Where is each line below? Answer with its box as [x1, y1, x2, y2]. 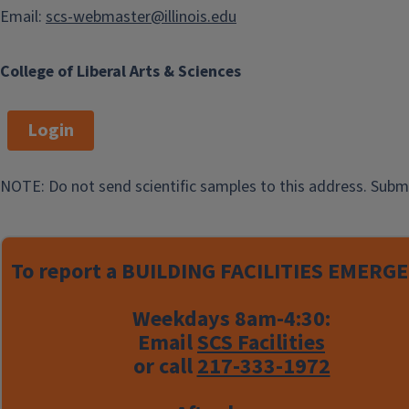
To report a [11, 256, 121, 288]
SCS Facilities [197, 327, 325, 360]
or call [132, 351, 197, 383]
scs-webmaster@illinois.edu [46, 5, 236, 29]
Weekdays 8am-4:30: [132, 303, 330, 336]
